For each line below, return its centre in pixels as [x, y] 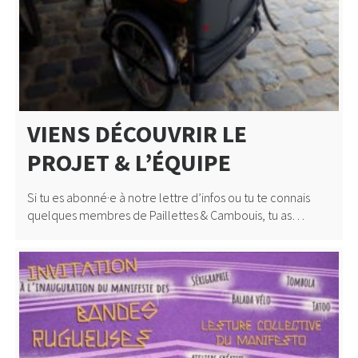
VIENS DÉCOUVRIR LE [137, 133]
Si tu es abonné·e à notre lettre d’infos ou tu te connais [168, 197]
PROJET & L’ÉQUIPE [129, 162]
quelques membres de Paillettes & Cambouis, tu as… [165, 215]
